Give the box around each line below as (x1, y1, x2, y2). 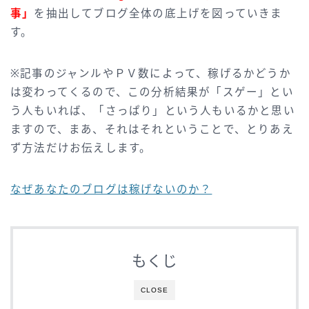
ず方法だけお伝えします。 (10, 142, 152, 154)
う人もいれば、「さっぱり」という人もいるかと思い (10, 105, 295, 117)
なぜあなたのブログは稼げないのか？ (10, 183, 212, 196)
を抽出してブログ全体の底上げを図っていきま (34, 8, 283, 20)
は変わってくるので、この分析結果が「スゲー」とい (10, 86, 294, 99)
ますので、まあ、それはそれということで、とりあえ (10, 123, 294, 136)
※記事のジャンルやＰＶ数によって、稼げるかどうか (10, 68, 291, 80)
